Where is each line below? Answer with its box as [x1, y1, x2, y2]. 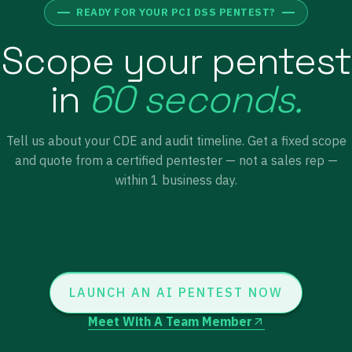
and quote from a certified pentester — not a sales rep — [14, 152, 338, 168]
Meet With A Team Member [87, 313, 252, 329]
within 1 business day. [115, 172, 237, 188]
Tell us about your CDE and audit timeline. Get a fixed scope [5, 133, 346, 148]
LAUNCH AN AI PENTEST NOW [69, 284, 283, 300]
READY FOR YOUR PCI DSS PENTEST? [76, 5, 276, 19]
